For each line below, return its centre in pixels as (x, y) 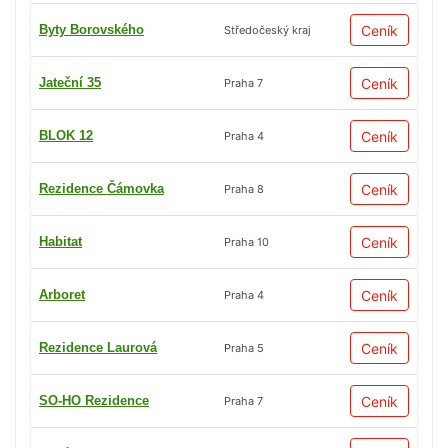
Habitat (60, 242)
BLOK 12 (66, 136)
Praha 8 (244, 188)
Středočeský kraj (267, 29)
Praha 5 (244, 347)
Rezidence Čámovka (101, 189)
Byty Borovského (91, 30)
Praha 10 (246, 241)
